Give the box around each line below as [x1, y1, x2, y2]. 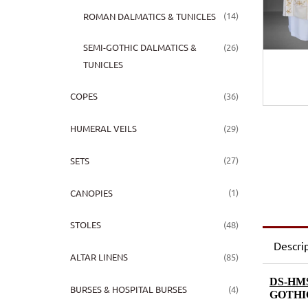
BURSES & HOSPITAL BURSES [69, 283, 187, 295]
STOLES [69, 219, 101, 231]
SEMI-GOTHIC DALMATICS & [83, 41, 197, 54]
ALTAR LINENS [69, 251, 128, 263]
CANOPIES [69, 186, 113, 199]
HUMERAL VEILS [69, 122, 137, 134]
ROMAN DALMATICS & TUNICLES [83, 10, 216, 22]
